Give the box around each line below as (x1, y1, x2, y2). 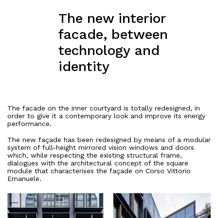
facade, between (58, 26, 168, 42)
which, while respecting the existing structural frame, (7, 151, 182, 159)
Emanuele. (7, 174, 41, 182)
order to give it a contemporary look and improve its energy (7, 111, 205, 120)
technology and (58, 42, 160, 58)
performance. (7, 119, 52, 127)
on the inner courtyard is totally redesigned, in (45, 104, 200, 112)
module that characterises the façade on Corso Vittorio (7, 166, 191, 175)
